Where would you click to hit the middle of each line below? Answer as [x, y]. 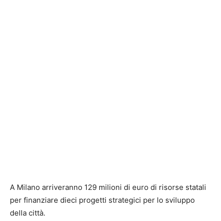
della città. [29, 213]
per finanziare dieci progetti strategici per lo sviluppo [102, 200]
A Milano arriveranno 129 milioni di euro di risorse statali [108, 187]
